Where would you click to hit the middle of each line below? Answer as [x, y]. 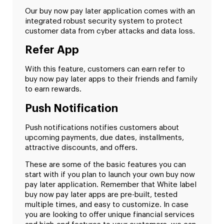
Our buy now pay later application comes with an [110, 11]
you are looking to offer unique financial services [110, 215]
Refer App [52, 50]
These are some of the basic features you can [105, 165]
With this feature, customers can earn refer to [105, 69]
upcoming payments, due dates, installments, [104, 137]
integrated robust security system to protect [104, 21]
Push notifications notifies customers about [102, 127]
